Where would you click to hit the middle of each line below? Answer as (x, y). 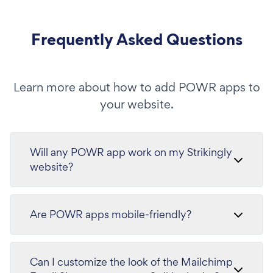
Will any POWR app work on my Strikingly (131, 152)
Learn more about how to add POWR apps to (136, 87)
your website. (136, 104)
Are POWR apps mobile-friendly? (111, 214)
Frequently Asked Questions (136, 39)
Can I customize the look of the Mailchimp (131, 262)
